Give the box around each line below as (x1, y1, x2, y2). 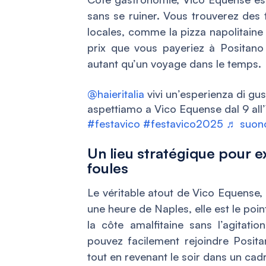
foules (87, 159, 128, 177)
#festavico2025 (143, 116, 223, 130)
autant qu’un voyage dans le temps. (87, 56, 261, 70)
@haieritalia (87, 87, 144, 100)
